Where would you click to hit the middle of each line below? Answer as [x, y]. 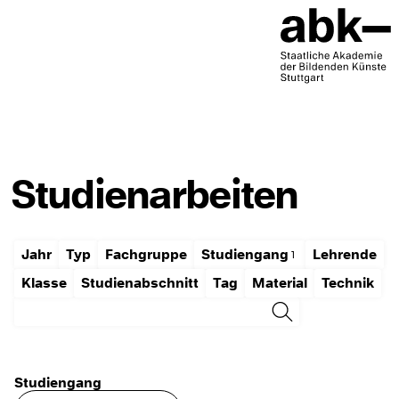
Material [280, 284]
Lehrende [344, 255]
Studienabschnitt [140, 284]
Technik [348, 284]
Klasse [44, 284]
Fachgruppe [146, 255]
